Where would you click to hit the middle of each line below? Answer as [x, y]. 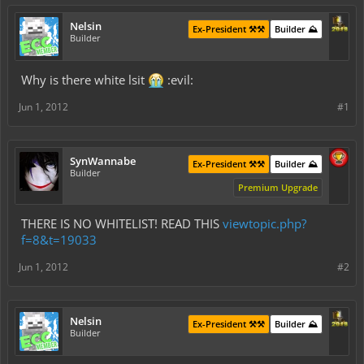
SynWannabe [103, 161]
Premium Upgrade [278, 187]
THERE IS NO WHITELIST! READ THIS [122, 223]
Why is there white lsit [84, 80]
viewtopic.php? [264, 223]
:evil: [179, 80]
